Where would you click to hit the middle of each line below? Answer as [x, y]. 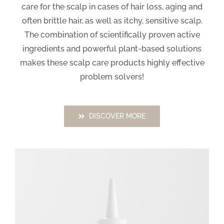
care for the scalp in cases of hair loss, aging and [112, 7]
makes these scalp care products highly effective [112, 63]
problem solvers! [112, 77]
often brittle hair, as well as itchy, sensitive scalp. [112, 21]
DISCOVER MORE [117, 116]
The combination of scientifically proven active [112, 35]
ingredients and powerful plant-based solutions [112, 49]
